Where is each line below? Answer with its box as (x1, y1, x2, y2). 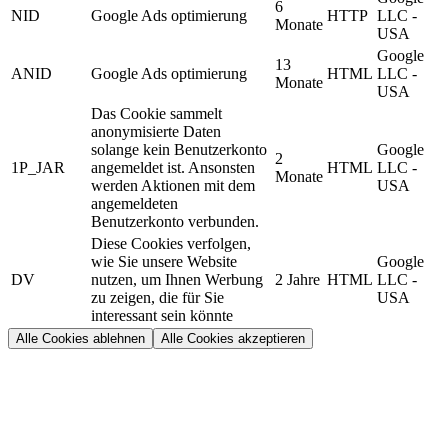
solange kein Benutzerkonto (91, 140, 267, 158)
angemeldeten (91, 194, 178, 212)
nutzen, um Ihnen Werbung (91, 270, 263, 288)
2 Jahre (275, 270, 320, 288)
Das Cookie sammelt (91, 104, 222, 122)
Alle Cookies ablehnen (16, 330, 145, 346)
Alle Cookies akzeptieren (161, 330, 305, 346)
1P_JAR (11, 158, 65, 176)
